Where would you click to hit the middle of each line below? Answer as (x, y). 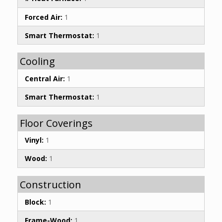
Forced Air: (44, 17)
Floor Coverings (56, 123)
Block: (35, 202)
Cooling (37, 61)
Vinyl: (34, 140)
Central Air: (45, 78)
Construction (51, 185)
